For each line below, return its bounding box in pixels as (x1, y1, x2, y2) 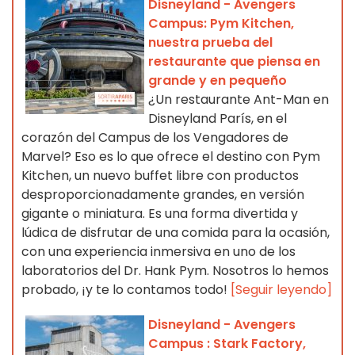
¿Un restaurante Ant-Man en (148, 90, 329, 109)
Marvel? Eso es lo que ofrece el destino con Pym (21, 147, 320, 166)
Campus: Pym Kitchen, (148, 14, 294, 33)
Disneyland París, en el (148, 109, 287, 128)
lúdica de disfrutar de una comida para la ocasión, (21, 223, 330, 242)
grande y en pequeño (148, 71, 287, 90)
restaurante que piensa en (148, 52, 320, 71)
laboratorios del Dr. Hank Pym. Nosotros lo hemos (21, 261, 329, 281)
